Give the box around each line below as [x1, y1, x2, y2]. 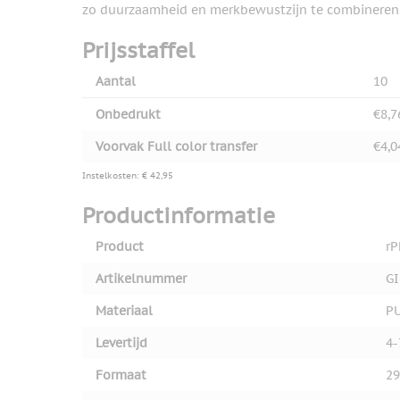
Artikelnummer [96, 271, 187, 287]
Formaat [96, 367, 146, 384]
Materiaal [96, 303, 153, 320]
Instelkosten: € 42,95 [82, 170, 173, 182]
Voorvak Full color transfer [96, 138, 257, 155]
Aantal [96, 73, 136, 90]
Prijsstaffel [82, 37, 195, 65]
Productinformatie [82, 202, 275, 230]
